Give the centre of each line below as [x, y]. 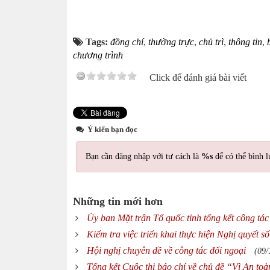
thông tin [245, 42]
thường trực [171, 42]
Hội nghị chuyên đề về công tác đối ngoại [166, 250]
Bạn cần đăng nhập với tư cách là [143, 156]
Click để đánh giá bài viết [198, 77]
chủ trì [211, 42]
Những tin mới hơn [118, 201]
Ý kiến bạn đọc [111, 129]
